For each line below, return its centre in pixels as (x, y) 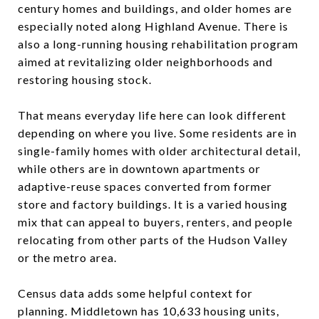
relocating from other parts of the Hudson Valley (153, 239)
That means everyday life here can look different (152, 115)
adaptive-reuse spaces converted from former (145, 186)
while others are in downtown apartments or (139, 168)
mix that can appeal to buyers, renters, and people (155, 221)
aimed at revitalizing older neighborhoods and (145, 61)
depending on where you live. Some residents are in (157, 132)
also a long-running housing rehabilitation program (158, 43)
